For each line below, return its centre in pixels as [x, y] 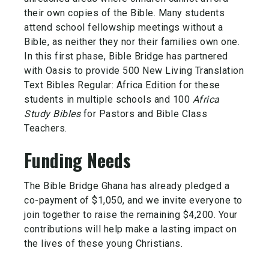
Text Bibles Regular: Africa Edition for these [122, 85]
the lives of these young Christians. [103, 244]
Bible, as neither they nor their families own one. [132, 42]
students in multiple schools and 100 [108, 100]
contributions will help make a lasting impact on [130, 229]
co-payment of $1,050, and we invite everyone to [133, 201]
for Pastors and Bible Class [144, 114]
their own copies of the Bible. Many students [124, 13]
